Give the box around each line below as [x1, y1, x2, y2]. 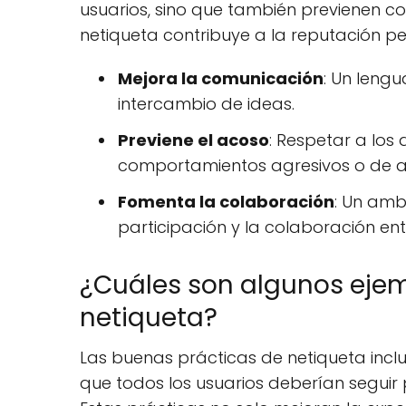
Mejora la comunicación [118, 66, 324, 90]
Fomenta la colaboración [118, 189, 334, 213]
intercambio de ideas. [118, 92, 295, 115]
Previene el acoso [118, 128, 269, 151]
